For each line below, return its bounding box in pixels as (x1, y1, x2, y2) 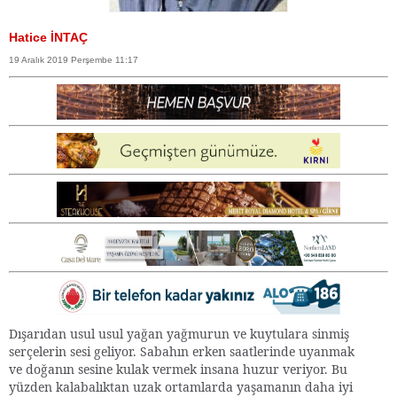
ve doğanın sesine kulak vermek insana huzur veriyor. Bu (9, 360, 347, 378)
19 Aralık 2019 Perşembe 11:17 (9, 55, 138, 65)
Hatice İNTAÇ (9, 30, 88, 44)
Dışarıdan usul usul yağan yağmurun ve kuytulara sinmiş (9, 324, 349, 342)
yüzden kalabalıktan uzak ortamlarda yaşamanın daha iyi (9, 378, 353, 395)
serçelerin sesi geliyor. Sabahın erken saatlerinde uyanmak (9, 342, 354, 360)
